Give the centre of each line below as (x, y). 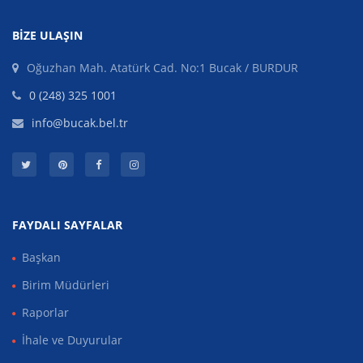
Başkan (41, 258)
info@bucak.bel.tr (80, 123)
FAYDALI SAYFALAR (67, 225)
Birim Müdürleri (66, 285)
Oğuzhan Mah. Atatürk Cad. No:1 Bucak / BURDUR (162, 68)
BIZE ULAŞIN (47, 36)
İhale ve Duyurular (72, 340)
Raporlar (45, 313)
